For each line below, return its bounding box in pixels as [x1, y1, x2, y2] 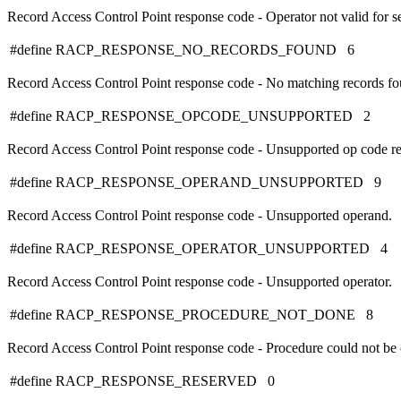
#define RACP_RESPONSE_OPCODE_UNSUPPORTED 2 [10, 108, 371, 124]
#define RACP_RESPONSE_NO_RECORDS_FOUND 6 [10, 42, 354, 58]
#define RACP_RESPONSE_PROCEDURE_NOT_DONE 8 [10, 307, 373, 323]
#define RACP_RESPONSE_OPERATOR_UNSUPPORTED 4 [10, 241, 388, 257]
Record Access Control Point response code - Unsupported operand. [7, 208, 392, 224]
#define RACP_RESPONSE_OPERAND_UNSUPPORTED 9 [10, 175, 381, 191]
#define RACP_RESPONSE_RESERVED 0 [10, 373, 275, 389]
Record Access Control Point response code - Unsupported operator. [7, 274, 392, 290]
